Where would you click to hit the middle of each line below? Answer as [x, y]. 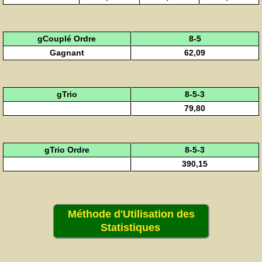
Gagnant [67, 52]
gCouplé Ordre [67, 38]
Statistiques [130, 227]
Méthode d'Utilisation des [131, 214]
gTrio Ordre [67, 149]
